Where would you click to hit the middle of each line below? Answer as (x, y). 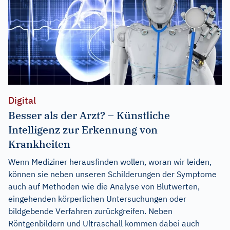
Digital (22, 100)
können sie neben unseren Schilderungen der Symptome (112, 174)
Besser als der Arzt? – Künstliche (89, 115)
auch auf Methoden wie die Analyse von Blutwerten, (104, 186)
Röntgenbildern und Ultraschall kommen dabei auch (104, 223)
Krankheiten (39, 144)
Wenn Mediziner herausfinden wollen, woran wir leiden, (110, 161)
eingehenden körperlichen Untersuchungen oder (97, 198)
